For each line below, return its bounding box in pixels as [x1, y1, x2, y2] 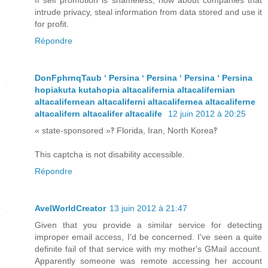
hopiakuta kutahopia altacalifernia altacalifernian [35, 85, 235, 95]
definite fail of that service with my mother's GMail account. [35, 244, 262, 254]
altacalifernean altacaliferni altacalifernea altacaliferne [35, 97, 255, 107]
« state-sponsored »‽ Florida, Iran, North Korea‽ [35, 126, 217, 136]
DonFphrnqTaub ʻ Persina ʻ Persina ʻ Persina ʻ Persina [35, 73, 252, 83]
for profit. [35, 19, 69, 29]
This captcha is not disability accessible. [35, 150, 185, 160]
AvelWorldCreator [35, 203, 106, 214]
